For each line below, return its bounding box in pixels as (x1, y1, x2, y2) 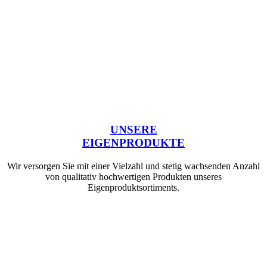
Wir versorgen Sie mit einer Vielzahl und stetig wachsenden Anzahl (7, 160, 260, 171)
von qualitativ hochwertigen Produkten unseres (45, 171, 222, 182)
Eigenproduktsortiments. (88, 182, 179, 193)
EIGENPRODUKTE (82, 136, 185, 149)
